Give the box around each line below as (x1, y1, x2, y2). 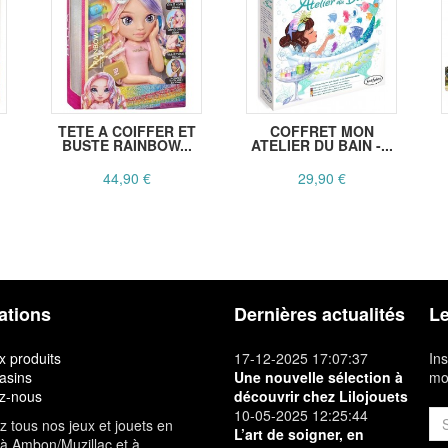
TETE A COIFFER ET (57, 121, 196, 142)
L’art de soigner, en (234, 424, 364, 445)
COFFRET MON (269, 121, 374, 142)
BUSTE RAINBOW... (61, 135, 192, 156)
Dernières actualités (234, 301, 405, 328)
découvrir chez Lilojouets (234, 386, 408, 407)
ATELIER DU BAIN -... (250, 135, 393, 156)
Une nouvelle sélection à (234, 367, 403, 388)
